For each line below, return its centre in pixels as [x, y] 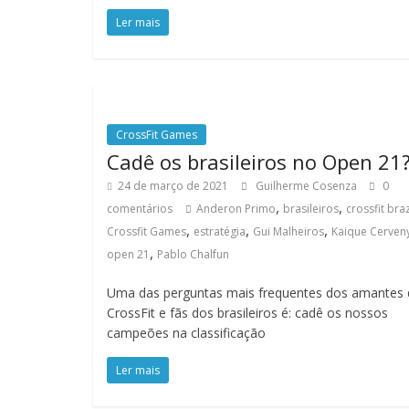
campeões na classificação [186, 333]
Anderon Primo [236, 209]
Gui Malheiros [288, 231]
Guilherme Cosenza [308, 186]
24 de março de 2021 [173, 186]
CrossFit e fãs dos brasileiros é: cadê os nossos [247, 313]
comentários [140, 209]
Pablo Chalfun [193, 254]
